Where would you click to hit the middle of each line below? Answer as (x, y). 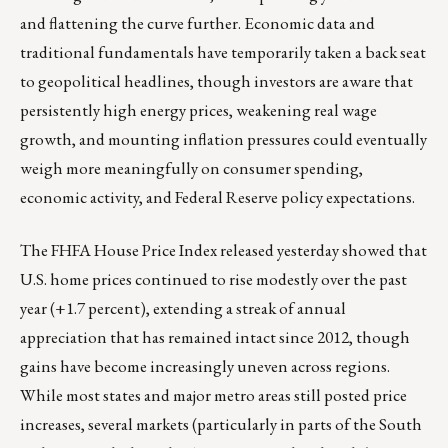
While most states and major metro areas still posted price (213, 395)
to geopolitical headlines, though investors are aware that (216, 81)
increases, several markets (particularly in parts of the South (221, 424)
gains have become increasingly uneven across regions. (205, 366)
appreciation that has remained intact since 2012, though (215, 337)
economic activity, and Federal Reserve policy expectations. (217, 197)
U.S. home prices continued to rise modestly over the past (213, 279)
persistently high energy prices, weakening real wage (198, 110)
